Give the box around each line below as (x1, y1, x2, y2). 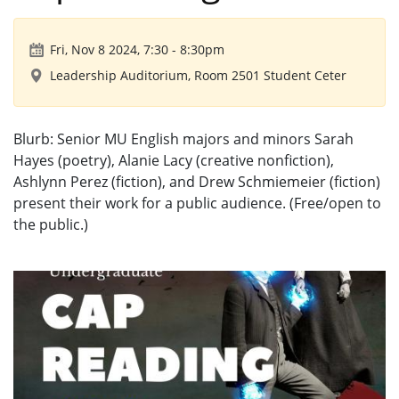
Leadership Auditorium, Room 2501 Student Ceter (50, 67, 346, 84)
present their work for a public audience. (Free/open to (13, 193, 381, 213)
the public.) (13, 215, 88, 234)
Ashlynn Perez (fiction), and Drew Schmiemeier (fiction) (13, 172, 380, 191)
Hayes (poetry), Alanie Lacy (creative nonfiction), (13, 151, 334, 170)
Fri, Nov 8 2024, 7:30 (50, 41, 168, 58)
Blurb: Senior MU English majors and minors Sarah (13, 129, 354, 149)
